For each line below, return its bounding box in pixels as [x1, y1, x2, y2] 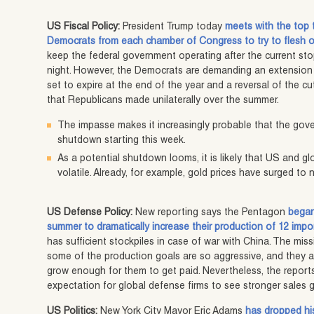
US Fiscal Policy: [47, 22, 121, 32]
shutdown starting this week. [57, 135, 186, 146]
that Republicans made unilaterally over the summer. [47, 95, 280, 106]
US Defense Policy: [47, 207, 133, 218]
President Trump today [120, 22, 226, 32]
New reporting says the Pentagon [132, 207, 289, 218]
